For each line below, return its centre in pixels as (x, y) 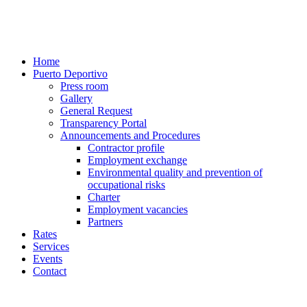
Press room (84, 86)
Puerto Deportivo (70, 74)
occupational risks (126, 185)
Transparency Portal (103, 123)
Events (48, 259)
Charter (104, 197)
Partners (105, 222)
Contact (50, 271)
